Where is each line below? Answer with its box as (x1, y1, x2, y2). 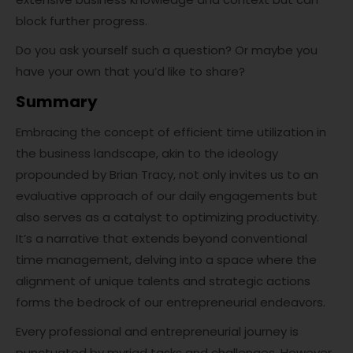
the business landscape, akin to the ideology (16, 145, 278, 162)
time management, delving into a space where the (16, 251, 317, 269)
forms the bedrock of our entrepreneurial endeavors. (16, 294, 325, 311)
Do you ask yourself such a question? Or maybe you (16, 42, 318, 59)
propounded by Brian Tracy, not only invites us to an (16, 166, 318, 184)
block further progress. (16, 13, 147, 30)
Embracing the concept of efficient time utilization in (16, 124, 326, 141)
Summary (16, 91, 98, 113)
